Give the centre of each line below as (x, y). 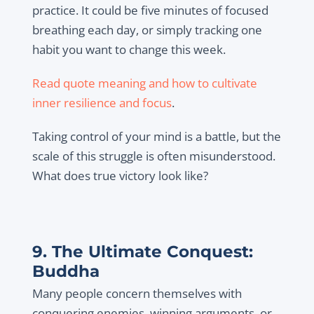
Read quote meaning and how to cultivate (144, 83)
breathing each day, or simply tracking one (147, 30)
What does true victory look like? (120, 176)
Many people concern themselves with (137, 294)
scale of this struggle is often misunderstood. (153, 156)
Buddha (66, 272)
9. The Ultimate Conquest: (142, 252)
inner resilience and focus (102, 103)
